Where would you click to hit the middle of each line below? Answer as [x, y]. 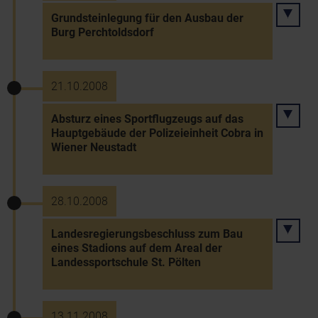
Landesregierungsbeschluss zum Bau [147, 234]
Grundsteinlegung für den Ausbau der [147, 18]
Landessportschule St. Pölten [126, 262]
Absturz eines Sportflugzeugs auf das [147, 119]
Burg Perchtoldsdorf [103, 32]
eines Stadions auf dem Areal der [137, 248]
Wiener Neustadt [94, 147]
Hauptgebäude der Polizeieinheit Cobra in [157, 133]
